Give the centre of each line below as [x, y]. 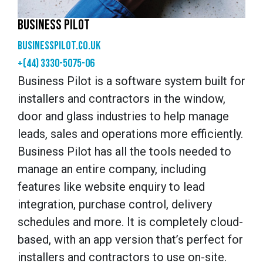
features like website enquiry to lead [111, 186]
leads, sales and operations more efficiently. [130, 134]
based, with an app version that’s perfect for [130, 239]
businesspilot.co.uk [59, 45]
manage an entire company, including [112, 169]
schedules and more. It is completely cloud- [130, 222]
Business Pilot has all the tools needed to [124, 151]
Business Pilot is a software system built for [131, 81]
